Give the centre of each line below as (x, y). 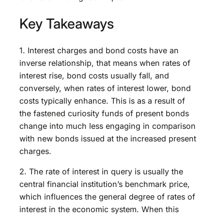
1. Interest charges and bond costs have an (99, 50)
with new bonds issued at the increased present (108, 138)
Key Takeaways (67, 24)
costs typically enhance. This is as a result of (102, 101)
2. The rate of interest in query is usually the (101, 172)
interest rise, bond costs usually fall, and (94, 75)
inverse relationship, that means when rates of (105, 63)
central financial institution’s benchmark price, (105, 184)
